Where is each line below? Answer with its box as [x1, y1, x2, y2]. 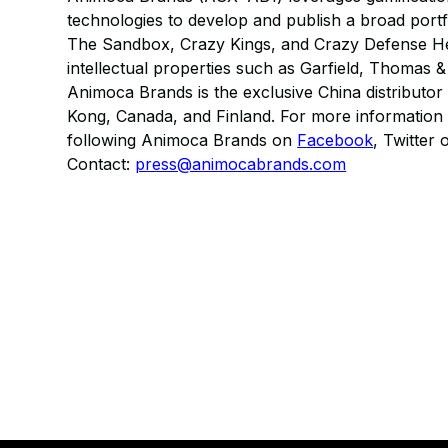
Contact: [67, 154, 136, 174]
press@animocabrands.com [135, 154, 347, 174]
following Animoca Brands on [67, 130, 298, 150]
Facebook [297, 130, 374, 150]
